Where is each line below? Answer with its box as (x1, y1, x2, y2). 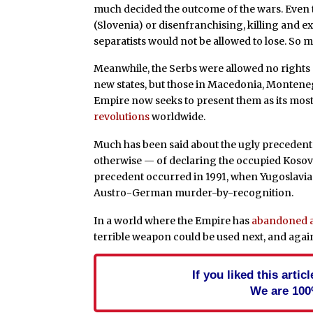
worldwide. (150, 110, 206, 124)
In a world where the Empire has (94, 214, 252, 227)
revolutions (94, 110, 150, 124)
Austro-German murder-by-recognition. (94, 187, 294, 200)
